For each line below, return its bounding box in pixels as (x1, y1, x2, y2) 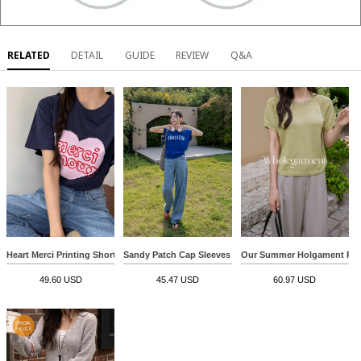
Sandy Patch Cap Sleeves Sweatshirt (123, 250, 279, 259)
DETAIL (71, 48, 104, 63)
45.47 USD (156, 275, 199, 284)
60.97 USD (273, 275, 317, 284)
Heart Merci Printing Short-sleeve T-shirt (6, 250, 176, 259)
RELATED (6, 48, 50, 63)
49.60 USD (39, 275, 82, 284)
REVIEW (176, 48, 210, 63)
